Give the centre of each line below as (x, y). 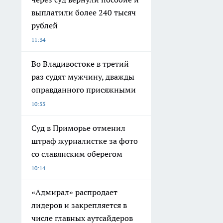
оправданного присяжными (84, 90)
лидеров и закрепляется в (79, 205)
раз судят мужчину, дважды (83, 77)
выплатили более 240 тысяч (84, 13)
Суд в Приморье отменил (78, 128)
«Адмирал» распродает (74, 192)
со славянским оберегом (77, 154)
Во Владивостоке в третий (80, 64)
